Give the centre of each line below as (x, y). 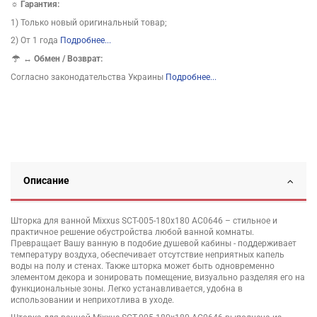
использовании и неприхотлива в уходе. (92, 300)
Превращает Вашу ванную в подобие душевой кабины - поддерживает (154, 243)
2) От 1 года (35, 41)
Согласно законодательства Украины (88, 77)
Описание (46, 180)
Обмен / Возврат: (69, 58)
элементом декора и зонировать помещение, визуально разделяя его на (158, 277)
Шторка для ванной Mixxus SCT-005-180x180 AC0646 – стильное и (144, 220)
